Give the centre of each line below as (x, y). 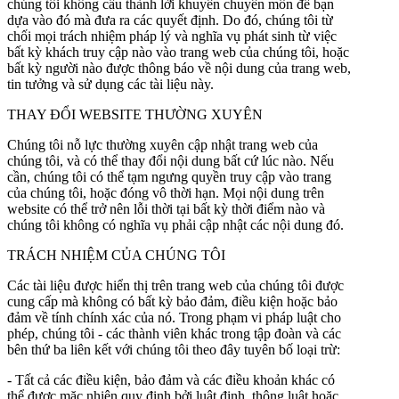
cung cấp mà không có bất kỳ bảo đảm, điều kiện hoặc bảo (172, 301)
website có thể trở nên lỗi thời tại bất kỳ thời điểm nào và (166, 208)
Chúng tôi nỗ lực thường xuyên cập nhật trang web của (163, 144)
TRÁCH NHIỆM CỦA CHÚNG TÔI (116, 255)
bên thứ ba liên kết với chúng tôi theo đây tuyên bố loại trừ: (174, 349)
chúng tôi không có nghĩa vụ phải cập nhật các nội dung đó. (175, 224)
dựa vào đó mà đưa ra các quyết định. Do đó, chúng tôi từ (170, 20)
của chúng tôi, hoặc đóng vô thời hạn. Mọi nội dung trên (166, 192)
